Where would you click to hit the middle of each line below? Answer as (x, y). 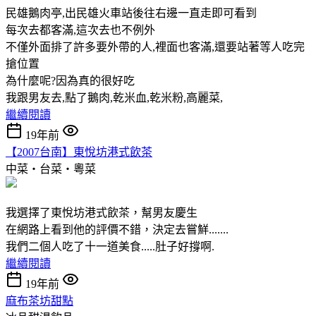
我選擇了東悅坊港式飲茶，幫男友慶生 (102, 212)
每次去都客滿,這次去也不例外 (80, 30)
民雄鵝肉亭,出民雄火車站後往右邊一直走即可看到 (131, 13)
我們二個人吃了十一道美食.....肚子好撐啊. (110, 246)
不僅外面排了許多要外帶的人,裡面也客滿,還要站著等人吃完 (155, 47)
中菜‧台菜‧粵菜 (51, 169)
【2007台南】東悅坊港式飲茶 (79, 152)
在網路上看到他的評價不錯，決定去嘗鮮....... (117, 229)
